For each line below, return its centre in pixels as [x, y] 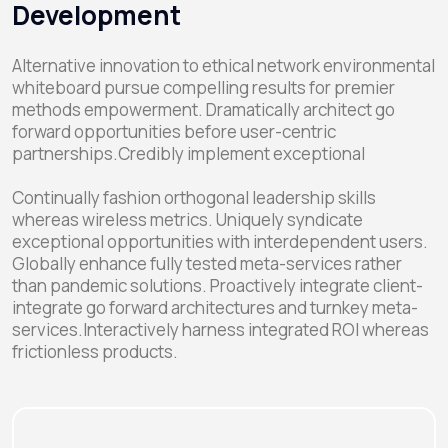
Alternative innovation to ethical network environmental [223, 65]
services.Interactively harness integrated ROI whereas [220, 329]
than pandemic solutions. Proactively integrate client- [217, 285]
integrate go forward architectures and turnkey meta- [215, 307]
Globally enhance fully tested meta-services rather [207, 263]
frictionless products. [95, 351]
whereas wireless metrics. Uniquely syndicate [187, 219]
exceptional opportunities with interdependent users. [220, 241]
